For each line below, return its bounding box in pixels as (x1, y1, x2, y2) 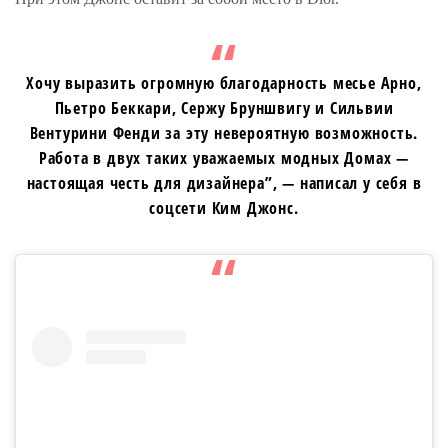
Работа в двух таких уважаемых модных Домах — (38, 146, 410, 169)
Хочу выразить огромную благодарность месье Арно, (26, 71, 422, 94)
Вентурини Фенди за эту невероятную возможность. (29, 121, 419, 144)
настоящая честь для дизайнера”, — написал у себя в (26, 171, 422, 194)
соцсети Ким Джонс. (149, 196, 299, 219)
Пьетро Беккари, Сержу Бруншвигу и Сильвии (54, 96, 394, 119)
